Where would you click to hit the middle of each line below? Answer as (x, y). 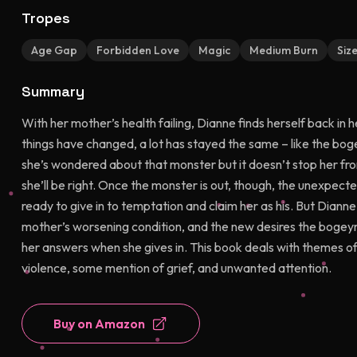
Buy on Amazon (100, 324)
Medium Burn (283, 50)
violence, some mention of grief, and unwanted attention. (176, 268)
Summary (53, 91)
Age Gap (54, 50)
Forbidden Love (137, 50)
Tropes (45, 18)
